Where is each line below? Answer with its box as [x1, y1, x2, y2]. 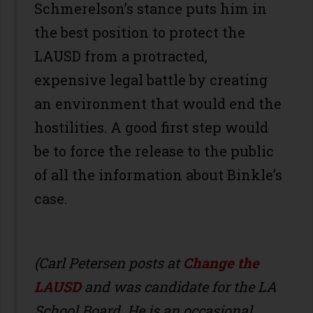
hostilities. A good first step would [34, 117, 268, 136]
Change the [183, 253, 259, 272]
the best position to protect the [34, 22, 245, 41]
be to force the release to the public [34, 141, 274, 160]
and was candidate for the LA [85, 277, 277, 296]
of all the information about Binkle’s [34, 165, 282, 184]
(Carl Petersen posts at [34, 253, 183, 272]
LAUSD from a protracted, [34, 46, 208, 65]
